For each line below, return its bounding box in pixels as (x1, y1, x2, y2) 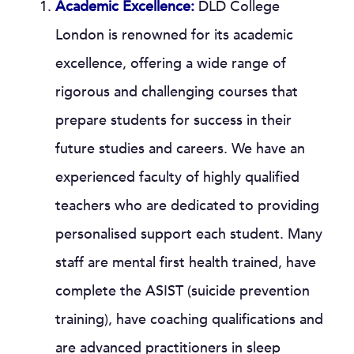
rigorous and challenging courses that (55, 82, 298, 102)
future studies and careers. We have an (55, 139, 305, 159)
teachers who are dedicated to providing (55, 196, 319, 216)
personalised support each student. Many (55, 224, 322, 244)
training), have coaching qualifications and (55, 310, 323, 330)
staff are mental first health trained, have (55, 253, 316, 273)
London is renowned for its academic (55, 25, 293, 45)
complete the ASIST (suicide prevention (55, 281, 310, 301)
